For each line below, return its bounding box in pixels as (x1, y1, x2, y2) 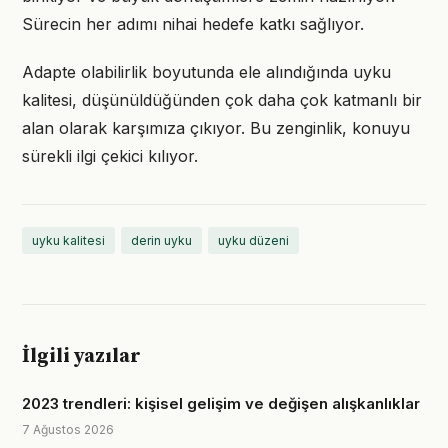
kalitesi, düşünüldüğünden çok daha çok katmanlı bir (22, 90, 422, 110)
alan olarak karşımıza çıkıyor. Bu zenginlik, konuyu (22, 118, 410, 138)
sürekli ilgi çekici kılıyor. (22, 146, 198, 166)
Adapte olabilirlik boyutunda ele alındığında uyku (22, 62, 391, 82)
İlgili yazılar (22, 344, 141, 369)
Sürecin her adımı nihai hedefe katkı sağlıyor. (22, 14, 364, 34)
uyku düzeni (218, 233, 289, 248)
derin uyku (131, 233, 192, 248)
